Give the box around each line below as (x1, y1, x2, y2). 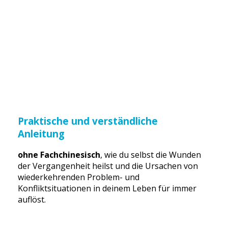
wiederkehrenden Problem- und (17, 172, 139, 183)
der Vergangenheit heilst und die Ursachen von (17, 160, 198, 172)
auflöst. (17, 194, 46, 206)
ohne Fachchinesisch (17, 149, 100, 161)
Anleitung (17, 127, 65, 140)
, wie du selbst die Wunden (100, 149, 201, 161)
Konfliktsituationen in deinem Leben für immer (17, 183, 196, 194)
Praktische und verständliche (17, 114, 158, 127)
